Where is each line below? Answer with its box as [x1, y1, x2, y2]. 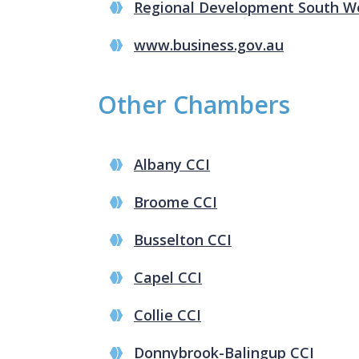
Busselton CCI [134, 229, 232, 249]
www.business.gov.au [134, 34, 284, 54]
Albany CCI [134, 154, 210, 174]
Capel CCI [134, 267, 202, 287]
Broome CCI [134, 192, 217, 212]
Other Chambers [98, 87, 290, 121]
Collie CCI [134, 305, 201, 325]
